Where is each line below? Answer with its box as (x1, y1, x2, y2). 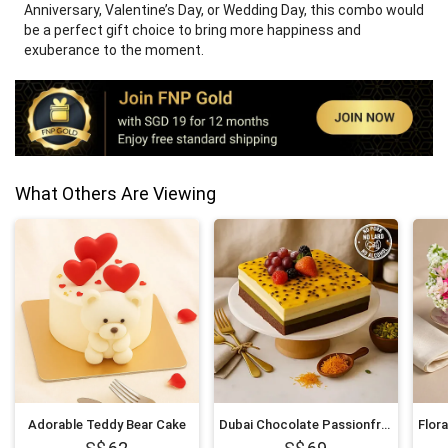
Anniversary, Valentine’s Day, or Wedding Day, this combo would (24, 2, 424, 18)
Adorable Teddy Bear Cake (27, 416, 186, 432)
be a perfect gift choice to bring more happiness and (24, 22, 361, 38)
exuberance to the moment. (24, 42, 204, 58)
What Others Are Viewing (15, 183, 216, 204)
